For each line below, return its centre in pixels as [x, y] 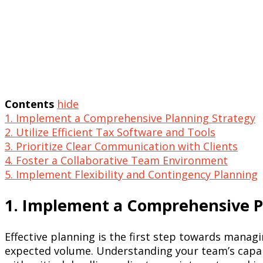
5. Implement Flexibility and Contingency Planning [131, 174]
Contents [29, 104]
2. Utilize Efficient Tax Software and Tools [110, 132]
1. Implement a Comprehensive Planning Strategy [130, 118]
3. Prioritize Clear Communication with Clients [121, 146]
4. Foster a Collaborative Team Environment [116, 160]
